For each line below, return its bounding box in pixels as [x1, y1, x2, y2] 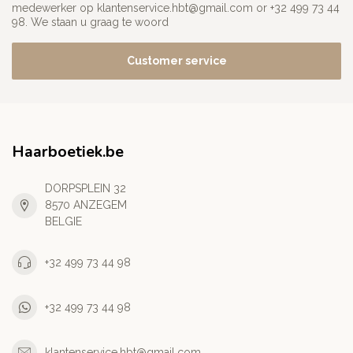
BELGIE [45, 215, 82, 229]
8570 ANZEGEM [45, 199, 127, 212]
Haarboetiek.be [12, 141, 124, 163]
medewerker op [12, 2, 97, 15]
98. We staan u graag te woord [12, 16, 169, 29]
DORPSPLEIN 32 [45, 182, 126, 195]
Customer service [126, 54, 227, 68]
